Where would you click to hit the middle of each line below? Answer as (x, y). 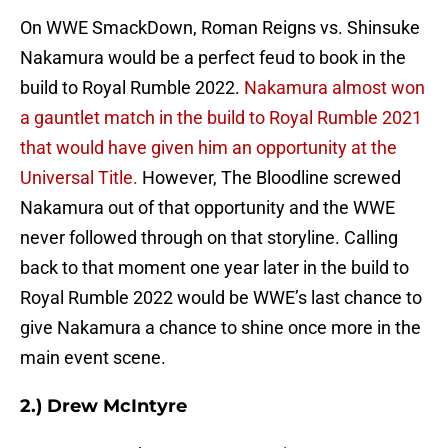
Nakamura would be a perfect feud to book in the (213, 58)
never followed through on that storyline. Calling (209, 238)
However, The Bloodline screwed (269, 178)
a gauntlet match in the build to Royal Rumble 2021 (221, 118)
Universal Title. (79, 178)
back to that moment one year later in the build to (214, 268)
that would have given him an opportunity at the (208, 148)
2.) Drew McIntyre (103, 406)
